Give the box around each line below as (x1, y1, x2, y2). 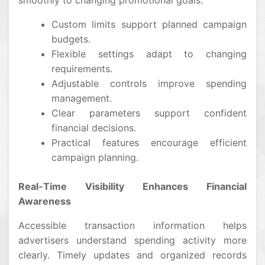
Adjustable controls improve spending (51, 77, 247, 89)
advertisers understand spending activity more (18, 234, 247, 246)
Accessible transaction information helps (18, 219, 247, 231)
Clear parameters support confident (51, 107, 247, 119)
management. (51, 92, 112, 104)
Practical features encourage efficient (51, 137, 247, 148)
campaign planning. (51, 151, 138, 163)
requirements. (51, 63, 112, 75)
